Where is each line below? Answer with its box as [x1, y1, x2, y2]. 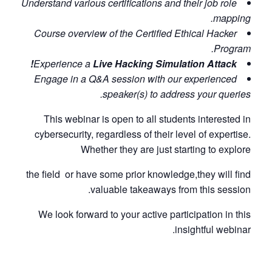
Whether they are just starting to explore [81, 142, 251, 157]
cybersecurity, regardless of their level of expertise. [35, 127, 251, 141]
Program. [214, 41, 251, 56]
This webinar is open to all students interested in [44, 112, 251, 126]
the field [26, 167, 65, 182]
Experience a [33, 56, 93, 71]
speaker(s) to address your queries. [103, 87, 251, 101]
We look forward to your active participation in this [38, 207, 251, 222]
